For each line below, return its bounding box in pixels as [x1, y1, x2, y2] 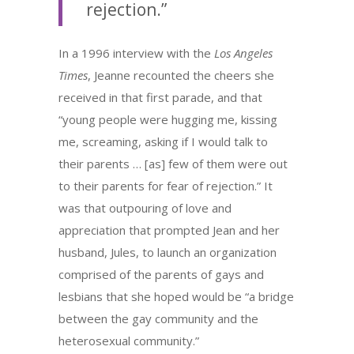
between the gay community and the [58, 310, 258, 326]
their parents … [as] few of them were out [58, 155, 288, 171]
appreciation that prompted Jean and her [58, 221, 280, 238]
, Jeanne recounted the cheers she [88, 66, 274, 83]
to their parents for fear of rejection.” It [58, 177, 273, 194]
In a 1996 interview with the [58, 44, 214, 61]
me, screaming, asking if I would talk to [58, 133, 268, 149]
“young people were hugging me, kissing [58, 111, 277, 127]
